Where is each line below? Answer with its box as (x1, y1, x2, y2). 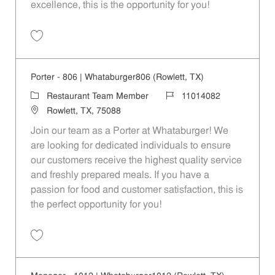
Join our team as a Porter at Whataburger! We (30, 126, 228, 136)
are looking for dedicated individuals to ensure (30, 141, 231, 151)
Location (29, 106, 63, 115)
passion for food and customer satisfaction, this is (30, 185, 243, 195)
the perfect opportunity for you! (30, 199, 161, 210)
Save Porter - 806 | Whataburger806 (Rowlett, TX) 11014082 (36, 242, 237, 250)
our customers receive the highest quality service (30, 155, 242, 166)
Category (29, 91, 66, 101)
